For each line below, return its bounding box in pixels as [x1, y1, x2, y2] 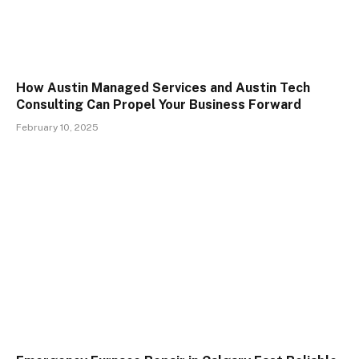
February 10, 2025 [16, 122, 99, 134]
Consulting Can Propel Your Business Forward [16, 97, 301, 113]
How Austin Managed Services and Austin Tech [16, 80, 310, 96]
